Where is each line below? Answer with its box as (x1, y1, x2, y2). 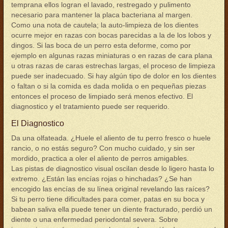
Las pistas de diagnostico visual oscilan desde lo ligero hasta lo (11, 164, 214, 173)
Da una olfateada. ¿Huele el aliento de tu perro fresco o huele (11, 134, 211, 142)
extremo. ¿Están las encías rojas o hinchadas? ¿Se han (11, 175, 192, 183)
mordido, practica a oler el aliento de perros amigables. (11, 154, 189, 162)
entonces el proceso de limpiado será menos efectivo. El (11, 92, 193, 100)
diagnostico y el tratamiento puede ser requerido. (11, 102, 169, 110)
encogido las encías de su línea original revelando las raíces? (11, 185, 210, 193)
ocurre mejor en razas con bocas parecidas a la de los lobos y (11, 31, 211, 39)
